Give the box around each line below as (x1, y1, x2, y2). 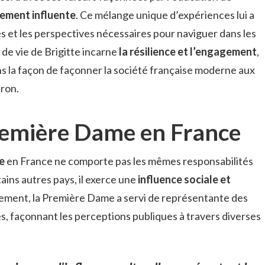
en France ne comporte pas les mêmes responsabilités (5, 154, 253, 167)
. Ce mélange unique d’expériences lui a (76, 8, 254, 22)
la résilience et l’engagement (119, 45, 257, 59)
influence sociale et (138, 172, 231, 186)
